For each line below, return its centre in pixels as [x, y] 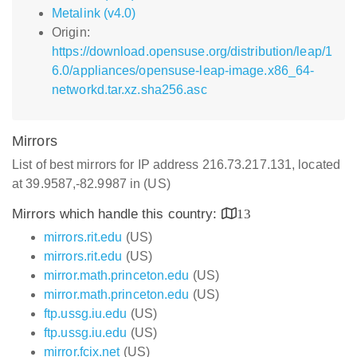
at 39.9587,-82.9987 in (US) [91, 184]
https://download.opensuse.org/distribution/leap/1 [192, 51]
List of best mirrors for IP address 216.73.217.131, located [176, 165]
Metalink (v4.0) [94, 13]
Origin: [71, 32]
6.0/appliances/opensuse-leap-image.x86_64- [183, 71]
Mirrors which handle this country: [117, 214]
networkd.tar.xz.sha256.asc [129, 90]
